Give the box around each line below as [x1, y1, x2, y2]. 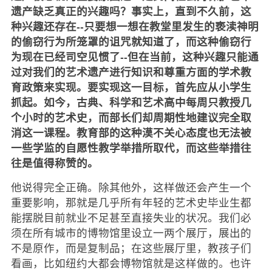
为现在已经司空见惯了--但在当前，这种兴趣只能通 [10, 48, 259, 64]
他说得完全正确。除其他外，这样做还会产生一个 [10, 179, 251, 194]
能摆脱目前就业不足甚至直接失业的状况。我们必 [10, 209, 251, 225]
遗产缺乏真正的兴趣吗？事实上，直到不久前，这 [10, 2, 251, 19]
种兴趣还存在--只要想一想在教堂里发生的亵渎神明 [10, 18, 259, 34]
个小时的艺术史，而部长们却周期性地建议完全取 [10, 109, 251, 125]
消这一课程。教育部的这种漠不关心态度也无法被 [10, 124, 251, 140]
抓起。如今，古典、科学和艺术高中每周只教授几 [10, 93, 251, 110]
